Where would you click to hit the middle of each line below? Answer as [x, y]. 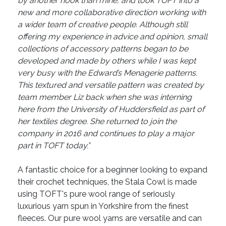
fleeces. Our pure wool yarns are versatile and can [110, 218]
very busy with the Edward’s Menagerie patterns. [107, 73]
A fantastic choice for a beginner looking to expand [112, 170]
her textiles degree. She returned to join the [97, 122]
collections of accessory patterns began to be [103, 49]
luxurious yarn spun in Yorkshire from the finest [103, 206]
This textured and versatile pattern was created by [111, 85]
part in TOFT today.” [54, 146]
